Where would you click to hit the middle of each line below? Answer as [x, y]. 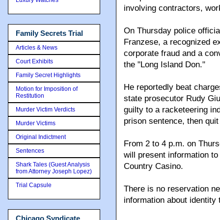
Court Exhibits [34, 61]
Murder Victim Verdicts [45, 110]
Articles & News [37, 48]
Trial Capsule [34, 185]
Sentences [30, 151]
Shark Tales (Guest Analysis [53, 165]
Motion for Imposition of [47, 89]
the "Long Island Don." [165, 65]
